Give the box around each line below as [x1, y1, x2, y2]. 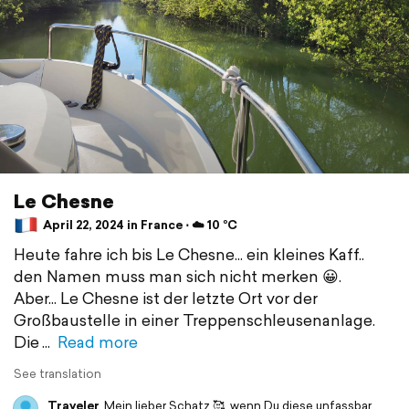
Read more [58, 330, 138, 353]
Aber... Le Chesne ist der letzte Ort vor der [14, 286, 318, 309]
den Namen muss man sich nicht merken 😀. [14, 264, 341, 288]
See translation [14, 364, 101, 383]
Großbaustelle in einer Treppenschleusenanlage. [14, 308, 375, 331]
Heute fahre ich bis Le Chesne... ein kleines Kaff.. [14, 242, 364, 266]
